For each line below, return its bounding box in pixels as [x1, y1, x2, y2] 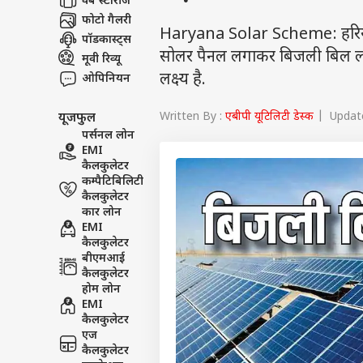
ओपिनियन [82, 70, 130, 87]
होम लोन [82, 282, 121, 297]
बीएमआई [82, 251, 125, 267]
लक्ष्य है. [160, 70, 206, 91]
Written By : [160, 109, 225, 125]
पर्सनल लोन [82, 128, 135, 143]
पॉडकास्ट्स [82, 32, 131, 48]
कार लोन [82, 205, 122, 220]
